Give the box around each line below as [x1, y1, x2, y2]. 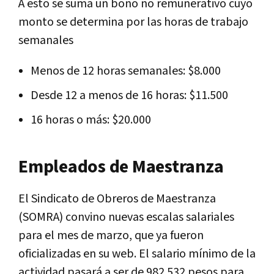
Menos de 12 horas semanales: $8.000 [31, 62, 221, 79]
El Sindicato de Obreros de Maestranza [18, 190, 216, 207]
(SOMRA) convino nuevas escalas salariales [18, 209, 234, 225]
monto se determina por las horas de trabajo [18, 13, 248, 30]
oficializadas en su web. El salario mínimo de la [18, 245, 256, 262]
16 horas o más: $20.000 [31, 111, 151, 128]
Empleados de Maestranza [18, 154, 224, 179]
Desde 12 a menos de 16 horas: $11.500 [31, 87, 228, 103]
